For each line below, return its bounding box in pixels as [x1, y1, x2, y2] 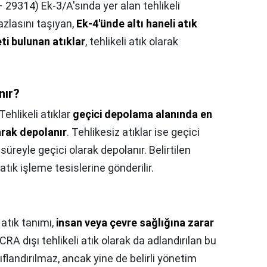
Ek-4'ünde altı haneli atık [76, 17, 197, 30]
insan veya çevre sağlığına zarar [56, 216, 214, 229]
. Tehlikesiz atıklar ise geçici [67, 126, 200, 138]
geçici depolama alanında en [73, 108, 212, 120]
